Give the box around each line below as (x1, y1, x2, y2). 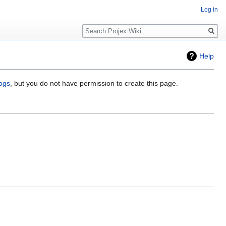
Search (82, 20, 116, 31)
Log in (201, 6, 218, 13)
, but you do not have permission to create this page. (10, 79, 178, 88)
